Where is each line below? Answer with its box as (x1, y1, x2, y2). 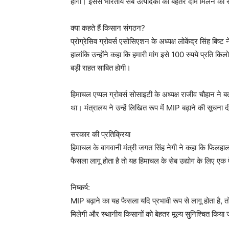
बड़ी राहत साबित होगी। (71, 63, 131, 73)
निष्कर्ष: (71, 182, 90, 192)
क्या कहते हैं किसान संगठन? (71, 23, 145, 33)
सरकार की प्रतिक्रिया (71, 129, 130, 139)
